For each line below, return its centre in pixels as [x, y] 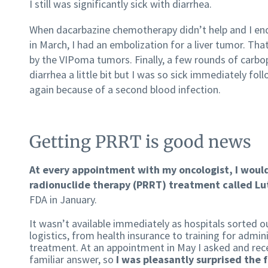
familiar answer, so [73, 260]
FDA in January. [64, 200]
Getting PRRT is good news [140, 142]
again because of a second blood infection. [125, 90]
